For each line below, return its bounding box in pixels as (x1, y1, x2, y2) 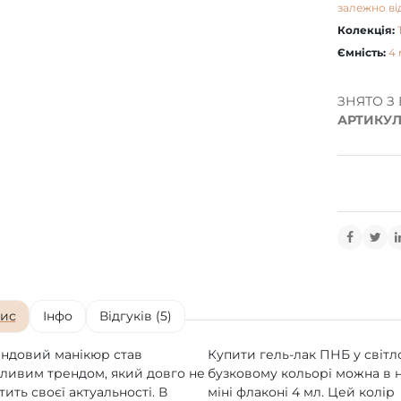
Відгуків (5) (98, 307, 172, 324)
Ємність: (337, 46, 386, 60)
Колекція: (337, 23, 395, 38)
